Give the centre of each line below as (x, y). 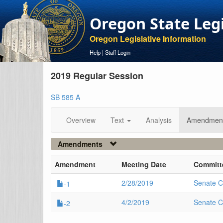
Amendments (80, 144)
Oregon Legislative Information (148, 39)
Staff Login (118, 52)
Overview (81, 120)
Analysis (159, 120)
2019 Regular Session (97, 76)
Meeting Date (144, 164)
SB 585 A (65, 97)
